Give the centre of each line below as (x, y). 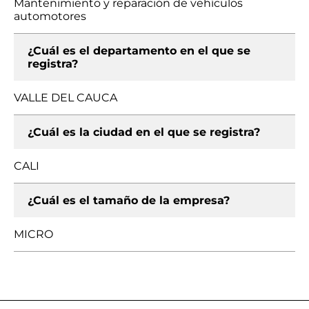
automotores (50, 16)
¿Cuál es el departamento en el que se (139, 51)
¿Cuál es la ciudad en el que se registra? (144, 132)
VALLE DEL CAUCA (66, 98)
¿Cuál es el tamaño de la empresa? (129, 200)
